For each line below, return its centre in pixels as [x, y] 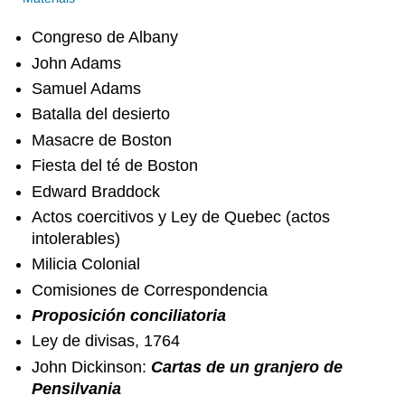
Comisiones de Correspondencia [150, 290]
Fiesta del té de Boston [115, 166]
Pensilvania [77, 388]
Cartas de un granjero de [247, 367]
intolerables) [76, 238]
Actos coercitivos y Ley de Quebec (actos [181, 217]
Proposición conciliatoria [129, 316]
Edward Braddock [96, 191]
